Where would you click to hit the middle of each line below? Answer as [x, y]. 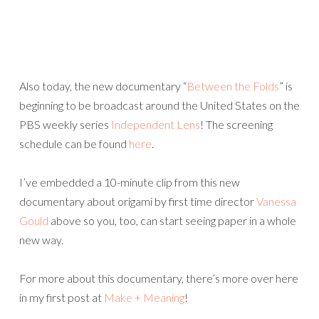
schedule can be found [74, 143]
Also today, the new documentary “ [103, 86]
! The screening [236, 124]
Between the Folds [233, 86]
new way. [41, 240]
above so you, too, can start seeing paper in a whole [172, 220]
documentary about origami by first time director [138, 201]
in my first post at [62, 297]
